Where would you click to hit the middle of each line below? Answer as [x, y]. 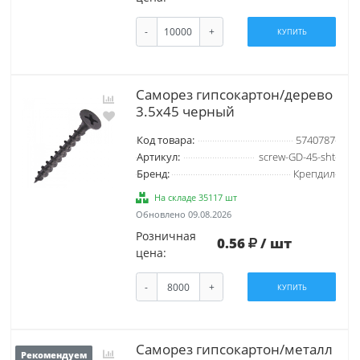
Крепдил [314, 174]
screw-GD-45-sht [297, 157]
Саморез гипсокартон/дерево [234, 94]
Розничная [166, 235]
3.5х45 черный [185, 111]
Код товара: [165, 140]
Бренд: [153, 174]
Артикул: [158, 157]
